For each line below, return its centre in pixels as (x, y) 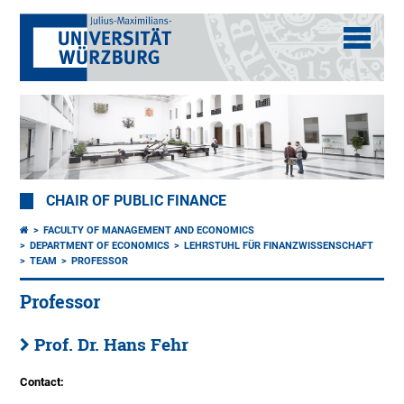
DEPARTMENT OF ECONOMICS (100, 246)
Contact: (42, 382)
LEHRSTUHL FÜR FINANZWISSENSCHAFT (279, 246)
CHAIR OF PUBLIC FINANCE (137, 202)
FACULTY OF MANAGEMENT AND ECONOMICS (149, 231)
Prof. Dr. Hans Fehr (112, 345)
